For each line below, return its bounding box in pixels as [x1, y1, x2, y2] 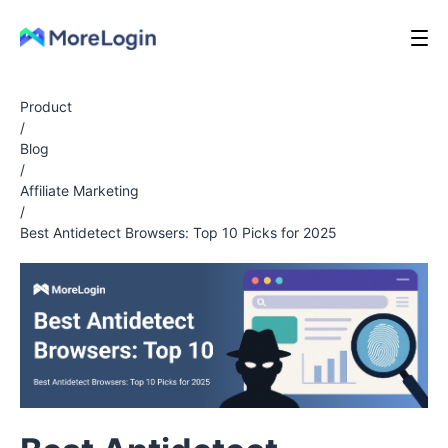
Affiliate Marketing [20, 182, 139, 199]
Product [20, 98, 72, 115]
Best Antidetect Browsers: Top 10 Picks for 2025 [20, 224, 337, 241]
